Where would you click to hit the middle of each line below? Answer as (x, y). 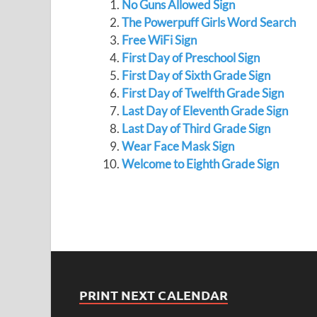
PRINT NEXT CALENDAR (154, 295)
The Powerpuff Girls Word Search (208, 22)
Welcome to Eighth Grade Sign (200, 164)
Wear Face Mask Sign (178, 146)
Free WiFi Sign (159, 40)
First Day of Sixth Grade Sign (196, 75)
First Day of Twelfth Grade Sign (202, 93)
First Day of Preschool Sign (190, 58)
